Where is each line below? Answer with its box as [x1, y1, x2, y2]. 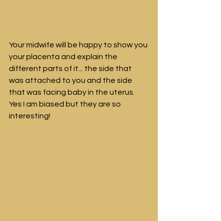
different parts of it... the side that [9, 64, 133, 73]
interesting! [9, 111, 50, 120]
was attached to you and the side [9, 76, 134, 84]
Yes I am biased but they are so [9, 100, 122, 108]
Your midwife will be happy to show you [9, 40, 149, 49]
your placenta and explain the [9, 52, 119, 61]
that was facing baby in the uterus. [9, 88, 136, 96]
